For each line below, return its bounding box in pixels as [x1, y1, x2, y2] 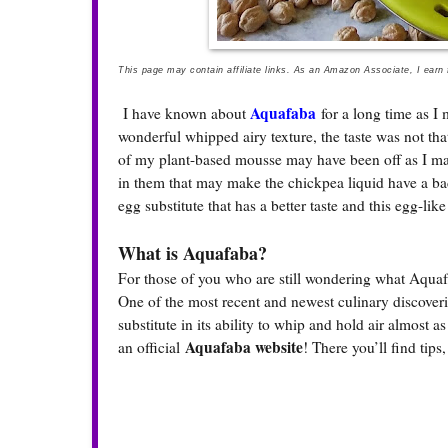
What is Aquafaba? [118, 240, 267, 267]
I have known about [118, 103, 250, 124]
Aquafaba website [185, 336, 303, 359]
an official [118, 337, 180, 358]
